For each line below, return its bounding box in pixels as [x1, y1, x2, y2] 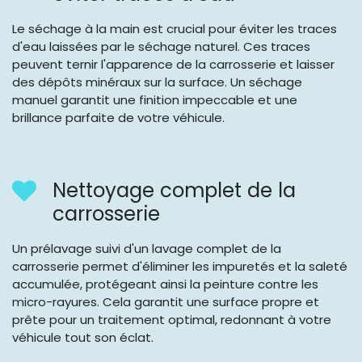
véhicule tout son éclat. [12, 329, 154, 347]
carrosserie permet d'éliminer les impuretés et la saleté [12, 258, 347, 276]
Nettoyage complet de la [53, 176, 296, 205]
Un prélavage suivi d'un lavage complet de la [12, 240, 281, 258]
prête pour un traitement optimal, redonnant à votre [12, 311, 331, 329]
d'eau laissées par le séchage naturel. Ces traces [12, 38, 310, 56]
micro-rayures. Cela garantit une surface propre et [12, 293, 319, 311]
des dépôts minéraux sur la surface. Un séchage [12, 74, 302, 91]
